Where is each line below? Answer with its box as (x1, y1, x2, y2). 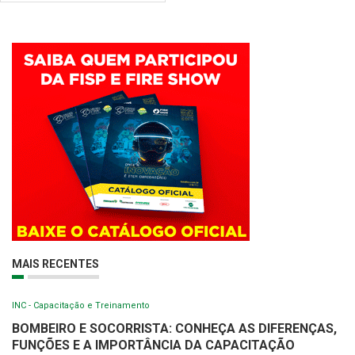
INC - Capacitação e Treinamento (12, 300, 150, 311)
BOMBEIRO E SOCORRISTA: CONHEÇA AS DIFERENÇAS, (12, 321, 337, 337)
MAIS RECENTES (12, 258, 99, 271)
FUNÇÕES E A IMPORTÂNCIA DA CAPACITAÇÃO (12, 338, 295, 353)
